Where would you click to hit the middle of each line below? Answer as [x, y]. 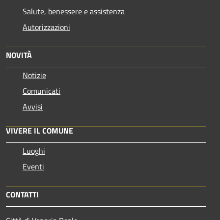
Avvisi [33, 106]
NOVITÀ [19, 55]
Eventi [33, 166]
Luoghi [34, 151]
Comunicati [41, 91]
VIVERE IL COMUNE [40, 130]
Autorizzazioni [46, 27]
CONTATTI [22, 194]
